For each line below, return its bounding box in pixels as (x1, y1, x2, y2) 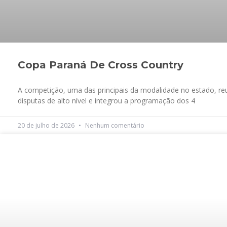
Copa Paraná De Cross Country (18, 59, 183, 71)
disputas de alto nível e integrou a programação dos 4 (18, 96, 195, 106)
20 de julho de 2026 (18, 121, 76, 130)
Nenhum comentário (84, 121, 144, 130)
